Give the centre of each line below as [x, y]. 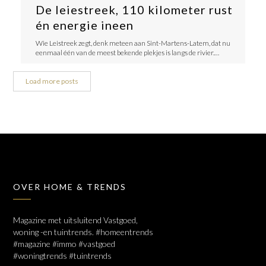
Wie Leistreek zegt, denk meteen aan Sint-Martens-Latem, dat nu [133, 43]
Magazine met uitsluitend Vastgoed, [76, 220]
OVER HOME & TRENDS [70, 186]
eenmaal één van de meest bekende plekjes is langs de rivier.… [127, 53]
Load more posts [52, 81]
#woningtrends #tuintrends [63, 255]
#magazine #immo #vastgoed [64, 243]
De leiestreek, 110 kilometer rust [134, 10]
